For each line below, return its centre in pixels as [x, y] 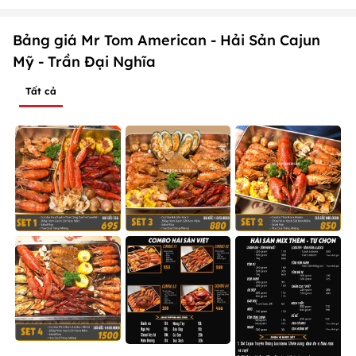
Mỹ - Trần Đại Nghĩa [84, 62]
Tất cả [41, 91]
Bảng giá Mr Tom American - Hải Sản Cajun [166, 41]
